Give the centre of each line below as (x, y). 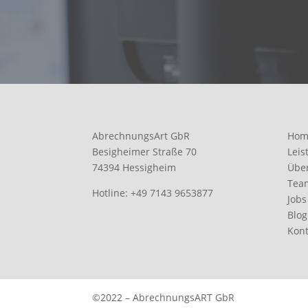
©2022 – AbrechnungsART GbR (164, 298)
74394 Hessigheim (134, 167)
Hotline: (112, 193)
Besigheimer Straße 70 (145, 152)
